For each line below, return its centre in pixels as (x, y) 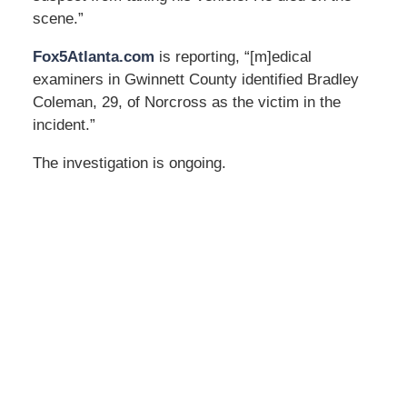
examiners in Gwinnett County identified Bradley (195, 79)
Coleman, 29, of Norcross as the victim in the (186, 102)
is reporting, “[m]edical (233, 56)
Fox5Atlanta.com (93, 56)
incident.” (64, 124)
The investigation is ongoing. (129, 163)
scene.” (58, 18)
